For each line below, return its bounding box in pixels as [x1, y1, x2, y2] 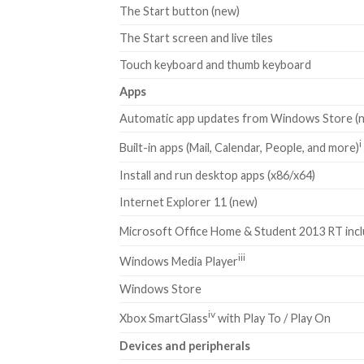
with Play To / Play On [215, 311, 331, 326]
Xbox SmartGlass [119, 311, 208, 326]
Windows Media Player [119, 254, 238, 269]
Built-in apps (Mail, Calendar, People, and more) [119, 141, 359, 155]
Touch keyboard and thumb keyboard [119, 57, 311, 71]
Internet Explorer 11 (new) [119, 194, 258, 209]
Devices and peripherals [119, 338, 250, 353]
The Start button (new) [119, 3, 240, 18]
